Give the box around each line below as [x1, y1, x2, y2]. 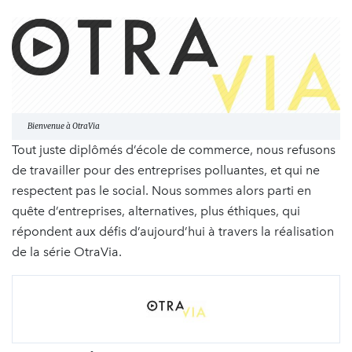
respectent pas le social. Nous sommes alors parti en [12, 183, 311, 199]
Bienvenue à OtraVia [27, 121, 100, 132]
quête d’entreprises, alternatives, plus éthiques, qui [12, 203, 300, 219]
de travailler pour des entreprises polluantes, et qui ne [12, 163, 320, 178]
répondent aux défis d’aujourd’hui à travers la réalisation [12, 224, 334, 240]
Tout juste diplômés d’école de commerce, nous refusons [12, 142, 335, 158]
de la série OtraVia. [12, 244, 122, 260]
